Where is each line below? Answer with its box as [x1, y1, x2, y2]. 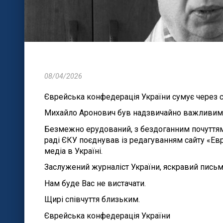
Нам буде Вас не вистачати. [44, 178, 146, 188]
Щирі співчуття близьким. [44, 195, 140, 205]
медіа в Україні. [44, 146, 103, 156]
